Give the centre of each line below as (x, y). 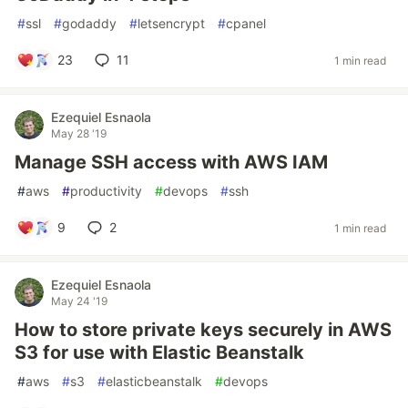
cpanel (246, 23)
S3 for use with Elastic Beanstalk (159, 352)
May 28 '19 (79, 133)
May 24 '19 (79, 301)
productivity (106, 191)
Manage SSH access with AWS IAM (171, 162)
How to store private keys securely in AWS (203, 330)
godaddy (89, 23)
